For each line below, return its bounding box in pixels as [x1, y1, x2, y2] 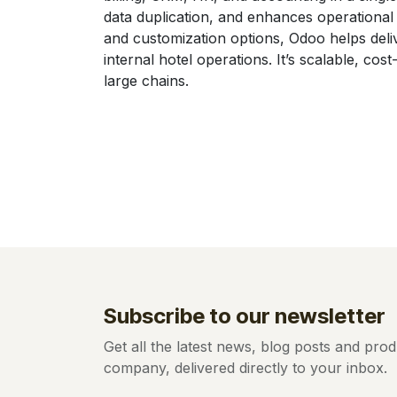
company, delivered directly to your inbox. [104, 358, 387, 377]
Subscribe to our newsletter [104, 302, 385, 329]
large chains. [104, 71, 189, 90]
